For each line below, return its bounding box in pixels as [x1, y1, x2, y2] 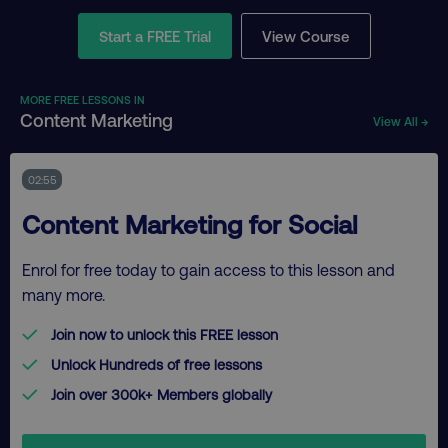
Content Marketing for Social [22, 207, 357, 239]
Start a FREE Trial [98, 26, 211, 45]
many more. [22, 284, 105, 304]
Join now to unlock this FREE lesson [51, 325, 279, 343]
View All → [373, 113, 428, 128]
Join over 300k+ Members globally [51, 386, 273, 404]
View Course [261, 26, 350, 45]
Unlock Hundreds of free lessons [51, 356, 263, 374]
